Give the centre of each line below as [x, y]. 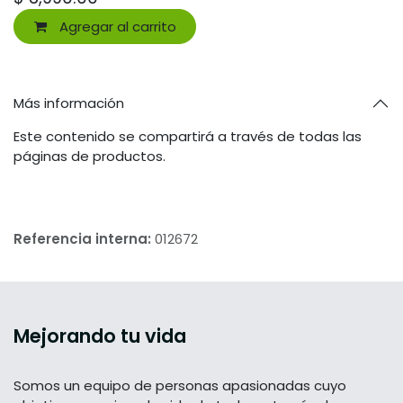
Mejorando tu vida [100, 336]
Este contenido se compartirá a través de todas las [188, 136]
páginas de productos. [90, 156]
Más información [69, 103]
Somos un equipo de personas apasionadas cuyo [180, 385]
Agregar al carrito [116, 26]
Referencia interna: [84, 238]
